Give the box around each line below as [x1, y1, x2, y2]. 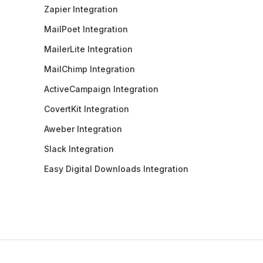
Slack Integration [43, 143, 114, 154]
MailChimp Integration [43, 63, 135, 74]
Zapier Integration [43, 4, 118, 14]
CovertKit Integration [43, 103, 129, 114]
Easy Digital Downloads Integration [43, 163, 188, 174]
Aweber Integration [43, 123, 122, 134]
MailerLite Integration [43, 43, 133, 54]
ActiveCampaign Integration [43, 83, 159, 94]
